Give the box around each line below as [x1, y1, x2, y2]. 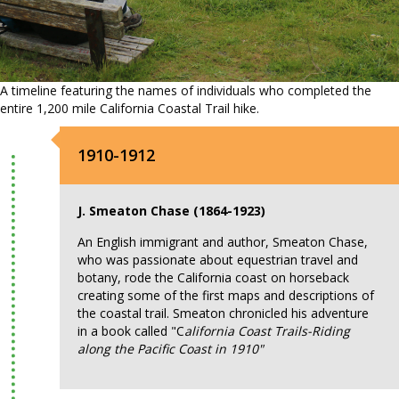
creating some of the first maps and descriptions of [77, 287, 375, 304]
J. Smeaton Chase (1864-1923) [77, 202, 266, 219]
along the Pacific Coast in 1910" [77, 340, 265, 357]
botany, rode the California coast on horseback [77, 269, 350, 286]
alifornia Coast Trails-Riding [184, 322, 351, 339]
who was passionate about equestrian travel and [77, 251, 359, 268]
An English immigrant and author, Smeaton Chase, [77, 233, 369, 250]
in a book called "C [77, 322, 185, 339]
